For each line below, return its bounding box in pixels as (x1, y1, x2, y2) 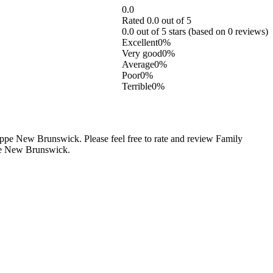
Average (122, 58, 154, 69)
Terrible (122, 80, 152, 91)
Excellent (122, 37, 158, 48)
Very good (122, 48, 162, 58)
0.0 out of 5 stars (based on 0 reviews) (122, 26, 268, 37)
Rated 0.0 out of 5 (122, 15, 191, 26)
